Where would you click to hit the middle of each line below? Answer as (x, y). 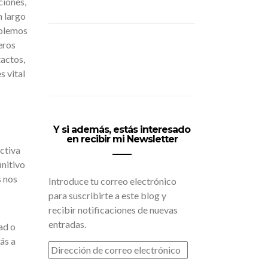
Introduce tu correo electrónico (112, 181)
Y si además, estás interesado (122, 130)
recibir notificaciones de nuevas (113, 210)
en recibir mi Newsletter (122, 139)
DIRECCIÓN (67, 246)
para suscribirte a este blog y (107, 195)
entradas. (67, 224)
